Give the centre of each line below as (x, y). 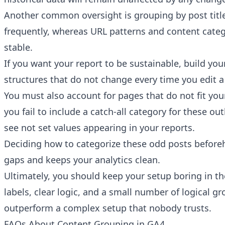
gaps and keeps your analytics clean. (82, 160)
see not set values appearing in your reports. (99, 128)
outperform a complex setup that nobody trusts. (108, 208)
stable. (18, 47)
